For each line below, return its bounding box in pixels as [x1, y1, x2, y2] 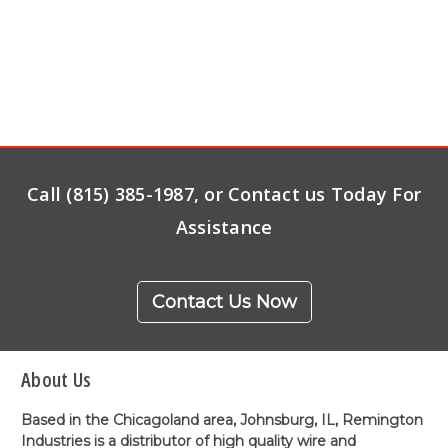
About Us [21, 365, 91, 393]
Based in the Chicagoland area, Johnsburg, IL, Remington [21, 410, 423, 429]
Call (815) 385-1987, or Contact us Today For [27, 181, 421, 206]
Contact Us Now [151, 290, 297, 313]
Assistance [175, 214, 273, 239]
